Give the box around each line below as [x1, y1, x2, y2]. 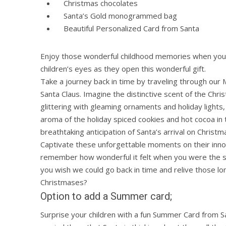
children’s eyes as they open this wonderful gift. [40, 64, 206, 74]
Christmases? [40, 177, 87, 188]
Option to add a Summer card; [40, 190, 172, 203]
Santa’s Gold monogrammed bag [55, 11, 177, 21]
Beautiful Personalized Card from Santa [55, 23, 199, 34]
